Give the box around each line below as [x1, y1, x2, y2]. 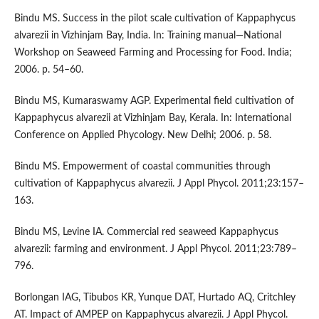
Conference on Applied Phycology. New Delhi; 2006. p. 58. [14, 130, 271, 140]
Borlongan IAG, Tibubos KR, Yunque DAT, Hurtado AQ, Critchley [14, 292, 296, 303]
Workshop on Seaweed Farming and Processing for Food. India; [14, 47, 292, 58]
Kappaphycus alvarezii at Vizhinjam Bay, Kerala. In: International [14, 113, 291, 123]
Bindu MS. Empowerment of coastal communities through [14, 161, 271, 172]
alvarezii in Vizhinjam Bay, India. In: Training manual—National [14, 30, 281, 41]
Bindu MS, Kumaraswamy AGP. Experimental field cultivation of [14, 95, 294, 106]
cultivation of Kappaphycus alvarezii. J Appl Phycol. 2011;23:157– [14, 178, 304, 189]
